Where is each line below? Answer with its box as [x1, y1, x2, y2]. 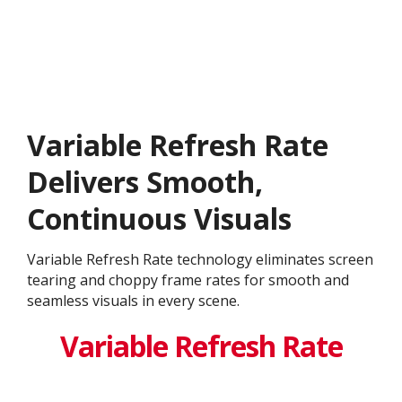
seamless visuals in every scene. [27, 290, 240, 310]
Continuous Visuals [27, 198, 292, 238]
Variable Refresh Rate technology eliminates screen [27, 249, 373, 269]
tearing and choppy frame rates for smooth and [27, 269, 349, 290]
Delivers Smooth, [27, 162, 263, 201]
